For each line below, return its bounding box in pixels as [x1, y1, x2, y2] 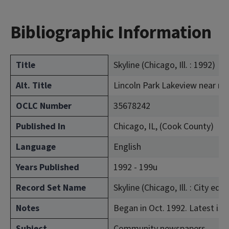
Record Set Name [16, 181, 86, 194]
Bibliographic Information [10, 20, 212, 45]
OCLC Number [16, 100, 72, 112]
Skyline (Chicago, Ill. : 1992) [113, 59, 215, 72]
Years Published [16, 161, 79, 174]
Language [16, 141, 56, 153]
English [113, 141, 141, 153]
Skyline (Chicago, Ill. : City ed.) [113, 181, 225, 194]
